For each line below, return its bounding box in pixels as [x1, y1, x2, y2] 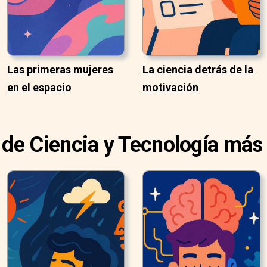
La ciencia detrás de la [142, 63, 253, 76]
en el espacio [7, 81, 72, 94]
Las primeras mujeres [7, 63, 113, 76]
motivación [142, 81, 198, 94]
